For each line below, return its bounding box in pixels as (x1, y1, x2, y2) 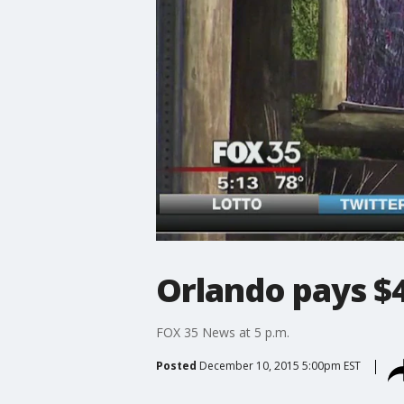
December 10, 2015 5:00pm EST (198, 357, 361, 373)
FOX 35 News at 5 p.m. (155, 323, 289, 341)
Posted (155, 357, 197, 373)
